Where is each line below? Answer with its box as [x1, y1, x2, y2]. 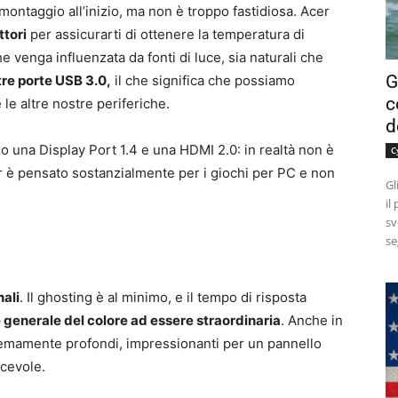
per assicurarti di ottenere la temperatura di [27, 26, 305, 44]
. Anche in [281, 312, 343, 330]
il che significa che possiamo [111, 72, 295, 90]
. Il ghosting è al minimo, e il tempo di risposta [20, 289, 306, 306]
